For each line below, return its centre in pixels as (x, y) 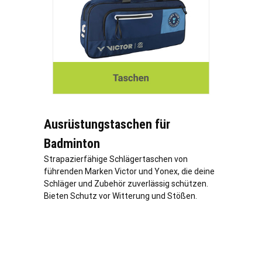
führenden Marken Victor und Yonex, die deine (129, 172)
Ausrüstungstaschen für (107, 125)
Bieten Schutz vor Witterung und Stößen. (120, 196)
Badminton (72, 144)
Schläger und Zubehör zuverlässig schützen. (126, 184)
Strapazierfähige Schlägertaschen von (116, 159)
